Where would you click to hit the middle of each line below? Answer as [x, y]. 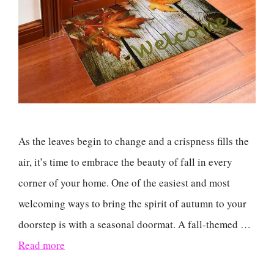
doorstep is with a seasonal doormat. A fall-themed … [135, 224]
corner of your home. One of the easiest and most [124, 182]
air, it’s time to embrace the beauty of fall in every [125, 161]
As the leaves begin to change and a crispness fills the [134, 141]
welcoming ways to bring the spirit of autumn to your [132, 203]
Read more [42, 245]
